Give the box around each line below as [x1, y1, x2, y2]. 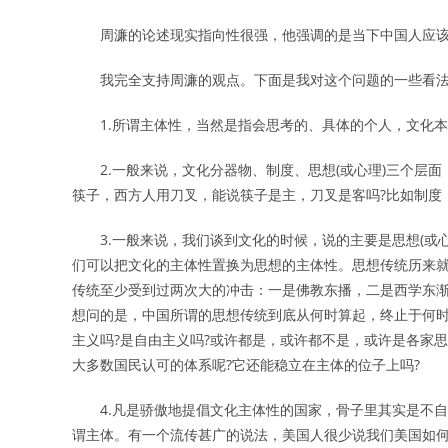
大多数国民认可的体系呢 [72, 355, 226, 374]
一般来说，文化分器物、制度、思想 [112, 160, 336, 179]
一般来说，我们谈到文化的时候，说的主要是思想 [112, 230, 420, 249]
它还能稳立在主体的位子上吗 [232, 355, 414, 374]
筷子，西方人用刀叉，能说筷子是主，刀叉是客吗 [72, 185, 380, 204]
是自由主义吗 [120, 330, 204, 349]
